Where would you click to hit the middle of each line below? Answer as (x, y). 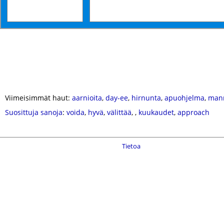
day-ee (117, 98)
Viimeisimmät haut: (38, 98)
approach (193, 112)
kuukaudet (156, 112)
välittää (119, 112)
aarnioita (87, 98)
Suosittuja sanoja (34, 112)
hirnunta (146, 98)
